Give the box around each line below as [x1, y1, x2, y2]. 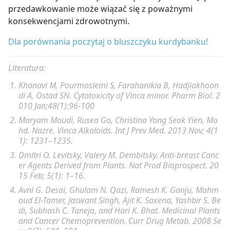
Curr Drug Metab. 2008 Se [128, 215, 221, 226]
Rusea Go [77, 114, 111, 126]
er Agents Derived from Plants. [18, 159, 129, 171]
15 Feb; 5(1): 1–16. [18, 169, 85, 181]
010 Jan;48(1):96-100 [18, 100, 94, 111]
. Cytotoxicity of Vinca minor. [69, 89, 171, 101]
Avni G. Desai [18, 184, 65, 196]
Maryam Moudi [18, 114, 73, 126]
